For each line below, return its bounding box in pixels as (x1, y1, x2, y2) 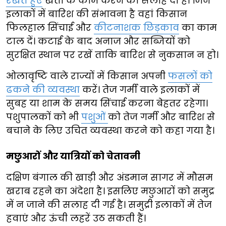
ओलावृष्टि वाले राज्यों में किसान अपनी (6, 69, 168, 82)
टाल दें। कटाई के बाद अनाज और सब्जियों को (6, 34, 190, 47)
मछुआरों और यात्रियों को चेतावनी (6, 149, 140, 162)
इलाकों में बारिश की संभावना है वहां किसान (6, 7, 187, 20)
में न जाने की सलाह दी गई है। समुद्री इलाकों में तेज (6, 198, 212, 211)
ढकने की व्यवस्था (6, 83, 80, 96)
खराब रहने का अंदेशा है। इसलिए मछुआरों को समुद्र (6, 184, 214, 197)
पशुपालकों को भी (6, 110, 81, 123)
